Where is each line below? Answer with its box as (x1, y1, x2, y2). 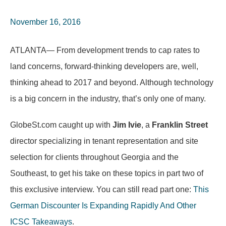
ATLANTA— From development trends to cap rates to (10, 46, 200, 54)
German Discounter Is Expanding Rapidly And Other (10, 201, 196, 210)
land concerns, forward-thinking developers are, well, (10, 62, 198, 71)
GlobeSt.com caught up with (10, 121, 112, 129)
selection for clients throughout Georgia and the (10, 153, 179, 161)
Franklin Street (152, 121, 208, 129)
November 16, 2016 (10, 18, 81, 26)
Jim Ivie (112, 121, 141, 129)
